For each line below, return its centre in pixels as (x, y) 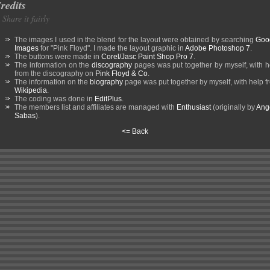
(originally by (234, 107)
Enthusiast (194, 107)
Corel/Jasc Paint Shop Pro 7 (147, 57)
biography (106, 82)
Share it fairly (26, 18)
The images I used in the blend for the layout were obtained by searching (135, 40)
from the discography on (55, 74)
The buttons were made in (58, 57)
